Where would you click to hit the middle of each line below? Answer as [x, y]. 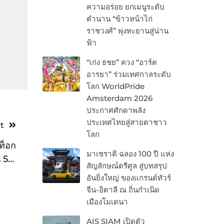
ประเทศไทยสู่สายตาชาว [126, 122]
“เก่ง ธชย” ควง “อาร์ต [121, 62]
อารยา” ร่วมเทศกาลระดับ [128, 74]
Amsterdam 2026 [119, 98]
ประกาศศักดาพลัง [116, 110]
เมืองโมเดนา [107, 202]
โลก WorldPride [115, 86]
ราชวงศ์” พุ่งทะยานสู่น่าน [127, 31]
